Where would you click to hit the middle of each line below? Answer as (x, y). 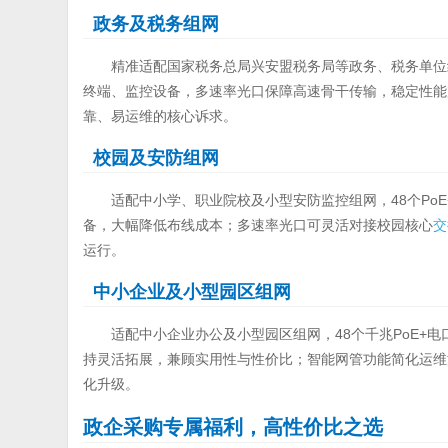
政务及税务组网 (156, 24)
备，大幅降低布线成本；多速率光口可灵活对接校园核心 (258, 225)
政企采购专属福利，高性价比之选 (233, 427)
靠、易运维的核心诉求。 (160, 116)
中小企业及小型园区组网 (192, 292)
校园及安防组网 (156, 158)
